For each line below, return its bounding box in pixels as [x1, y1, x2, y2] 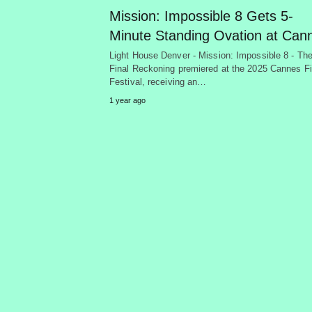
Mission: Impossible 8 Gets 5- [109, 8, 293, 24]
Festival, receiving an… [109, 76, 207, 87]
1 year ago [109, 95, 146, 104]
